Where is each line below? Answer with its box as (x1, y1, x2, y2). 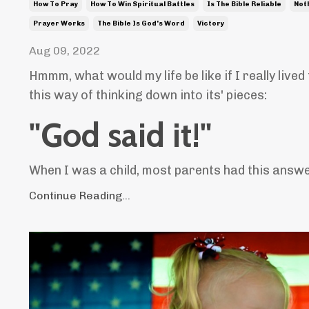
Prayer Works (33, 19, 85, 28)
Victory (197, 19, 224, 28)
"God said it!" (29, 114, 212, 155)
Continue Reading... (29, 188, 130, 202)
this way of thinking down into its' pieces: (29, 87, 270, 103)
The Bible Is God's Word (97, 19, 185, 28)
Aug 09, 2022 (29, 43, 100, 57)
